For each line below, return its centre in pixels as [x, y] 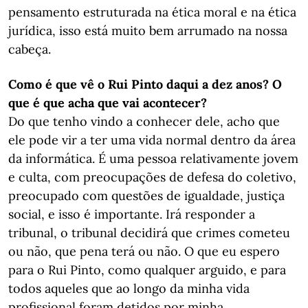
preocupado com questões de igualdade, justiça [146, 196]
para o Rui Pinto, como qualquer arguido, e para [147, 270]
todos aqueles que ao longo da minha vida [129, 288]
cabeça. [30, 49]
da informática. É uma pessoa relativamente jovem [153, 158]
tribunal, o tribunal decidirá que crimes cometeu [149, 233]
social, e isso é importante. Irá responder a [132, 214]
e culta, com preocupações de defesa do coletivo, [152, 177]
